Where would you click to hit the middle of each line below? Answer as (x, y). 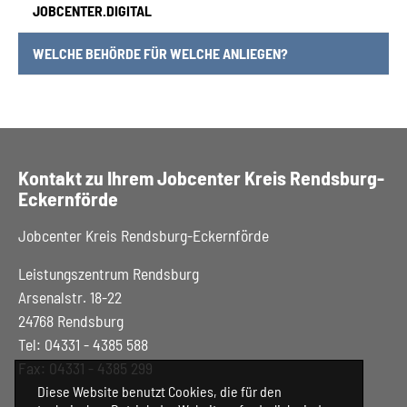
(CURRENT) (319, 52)
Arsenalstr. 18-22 (70, 297)
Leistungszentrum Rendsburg (109, 273)
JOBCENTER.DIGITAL (92, 10)
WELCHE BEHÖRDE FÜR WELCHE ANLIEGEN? (160, 53)
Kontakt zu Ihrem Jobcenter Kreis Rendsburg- (201, 177)
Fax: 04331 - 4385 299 (85, 368)
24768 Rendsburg (71, 321)
